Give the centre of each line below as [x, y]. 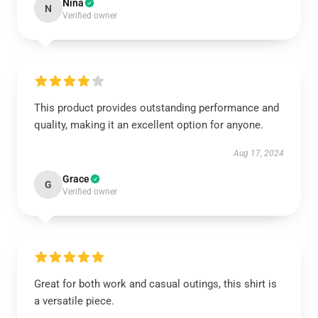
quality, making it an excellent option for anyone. [149, 125]
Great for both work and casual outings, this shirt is [155, 284]
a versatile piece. [74, 301]
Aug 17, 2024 [259, 153]
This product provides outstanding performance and [157, 108]
